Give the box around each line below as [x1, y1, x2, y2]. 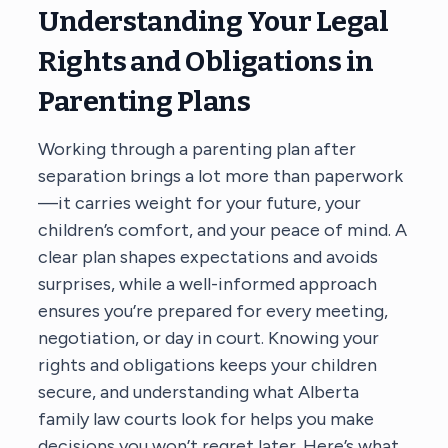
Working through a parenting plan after [38, 137, 357, 160]
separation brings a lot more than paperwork [38, 164, 404, 187]
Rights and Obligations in [38, 44, 374, 78]
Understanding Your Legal [38, 4, 388, 38]
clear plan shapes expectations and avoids [38, 245, 379, 268]
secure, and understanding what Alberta [38, 380, 360, 403]
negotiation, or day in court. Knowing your [38, 326, 380, 349]
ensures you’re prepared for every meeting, [38, 299, 389, 322]
